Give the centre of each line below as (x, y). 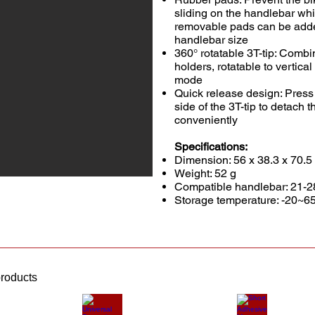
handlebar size (211, 40)
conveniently (206, 120)
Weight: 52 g (205, 173)
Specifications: (211, 147)
